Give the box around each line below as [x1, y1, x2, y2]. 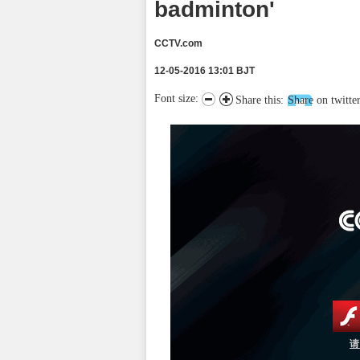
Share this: [235, 94, 284, 106]
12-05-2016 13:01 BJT [154, 65, 255, 76]
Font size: [154, 92, 202, 104]
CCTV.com [154, 38, 202, 49]
